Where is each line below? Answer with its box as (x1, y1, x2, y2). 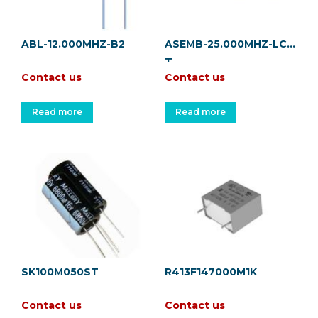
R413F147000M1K (164, 265, 257, 278)
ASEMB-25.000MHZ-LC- (164, 37, 291, 50)
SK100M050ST (21, 265, 99, 278)
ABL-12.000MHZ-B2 (21, 37, 125, 50)
